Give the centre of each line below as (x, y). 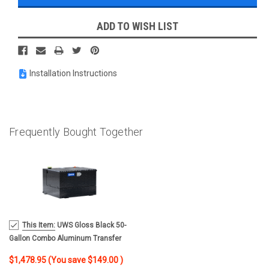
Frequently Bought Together (76, 131)
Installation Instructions (73, 73)
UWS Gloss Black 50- (91, 225)
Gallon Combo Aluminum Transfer (65, 238)
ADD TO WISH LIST (138, 26)
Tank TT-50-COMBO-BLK (48, 251)
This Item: (39, 225)
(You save (67, 260)
